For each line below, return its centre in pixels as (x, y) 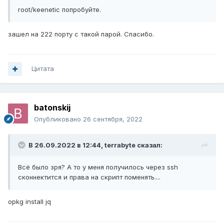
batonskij (52, 108)
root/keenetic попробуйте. (59, 10)
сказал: (149, 145)
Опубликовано (58, 119)
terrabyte (120, 145)
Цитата (43, 69)
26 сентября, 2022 (113, 119)
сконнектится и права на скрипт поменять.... (89, 177)
